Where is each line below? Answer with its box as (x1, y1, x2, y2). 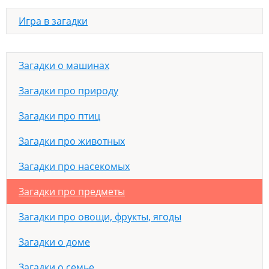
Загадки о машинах (19, 59, 109, 72)
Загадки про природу (19, 84, 118, 97)
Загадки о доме (19, 235, 90, 249)
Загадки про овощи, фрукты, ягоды (19, 210, 181, 223)
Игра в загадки (19, 14, 88, 28)
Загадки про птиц (19, 109, 100, 122)
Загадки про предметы (19, 185, 125, 198)
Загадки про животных (19, 134, 125, 148)
